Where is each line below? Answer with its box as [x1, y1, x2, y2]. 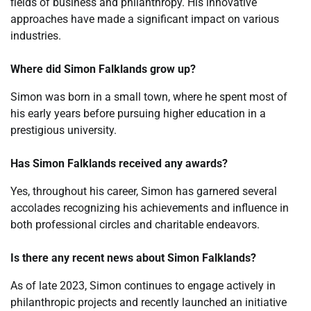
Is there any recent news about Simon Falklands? [10, 251, 256, 264]
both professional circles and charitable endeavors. [10, 217, 260, 231]
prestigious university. [10, 123, 117, 137]
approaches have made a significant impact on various [10, 12, 279, 26]
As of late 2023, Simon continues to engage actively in [10, 278, 276, 292]
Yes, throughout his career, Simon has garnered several [10, 184, 277, 198]
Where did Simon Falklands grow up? [10, 62, 196, 76]
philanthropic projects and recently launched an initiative [10, 295, 287, 309]
